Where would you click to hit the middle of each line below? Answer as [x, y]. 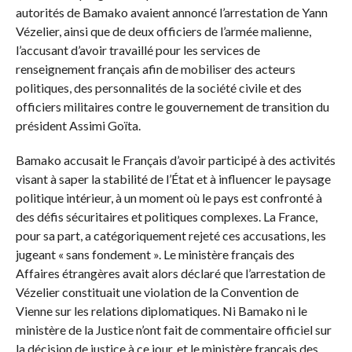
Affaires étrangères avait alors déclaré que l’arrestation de [170, 273]
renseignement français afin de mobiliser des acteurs [155, 69]
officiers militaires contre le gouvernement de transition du [172, 107]
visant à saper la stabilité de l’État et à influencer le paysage [173, 179]
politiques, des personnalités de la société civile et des [158, 88]
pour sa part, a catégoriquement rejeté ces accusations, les [170, 236]
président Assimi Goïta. [78, 126]
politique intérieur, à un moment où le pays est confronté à [169, 198]
